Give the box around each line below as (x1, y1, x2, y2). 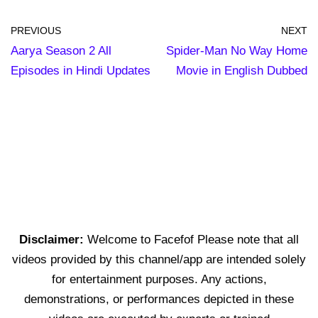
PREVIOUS (11, 25, 61, 36)
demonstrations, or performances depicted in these (24, 292, 294, 306)
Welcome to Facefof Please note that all (87, 232, 299, 246)
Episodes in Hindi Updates (11, 63, 150, 77)
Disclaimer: (19, 232, 87, 246)
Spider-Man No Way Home (166, 43, 307, 57)
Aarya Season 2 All (11, 43, 111, 57)
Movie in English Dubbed (176, 63, 307, 77)
